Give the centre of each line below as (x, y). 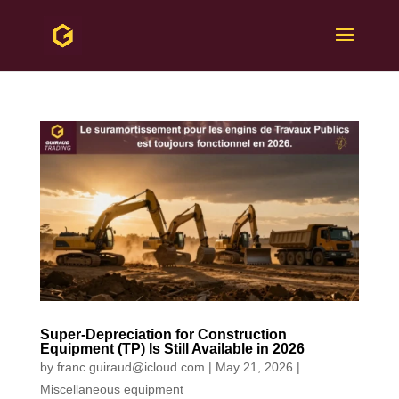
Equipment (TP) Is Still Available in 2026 (172, 348)
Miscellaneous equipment (111, 389)
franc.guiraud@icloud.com (130, 366)
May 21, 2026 (254, 366)
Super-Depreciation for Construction (163, 334)
